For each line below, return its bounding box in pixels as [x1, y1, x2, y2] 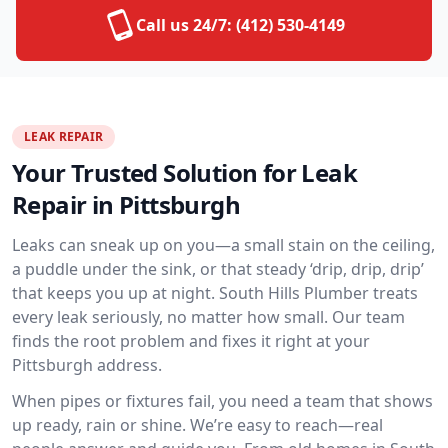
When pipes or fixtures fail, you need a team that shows [12, 390, 433, 412]
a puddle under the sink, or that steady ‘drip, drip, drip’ [12, 258, 424, 280]
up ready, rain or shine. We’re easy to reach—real [12, 414, 383, 436]
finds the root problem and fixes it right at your [12, 330, 370, 352]
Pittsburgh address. [12, 354, 162, 376]
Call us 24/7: [135, 14, 236, 36]
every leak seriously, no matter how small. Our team [12, 306, 405, 328]
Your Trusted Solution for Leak [12, 156, 357, 189]
